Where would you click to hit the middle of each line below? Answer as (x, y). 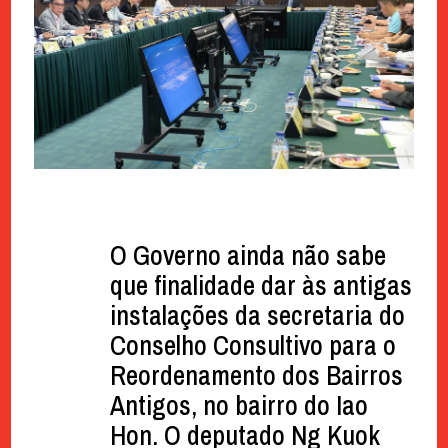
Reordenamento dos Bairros (256, 374)
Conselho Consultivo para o (252, 344)
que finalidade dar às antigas (260, 284)
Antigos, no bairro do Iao (238, 404)
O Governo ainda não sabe (247, 254)
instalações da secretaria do (257, 314)
